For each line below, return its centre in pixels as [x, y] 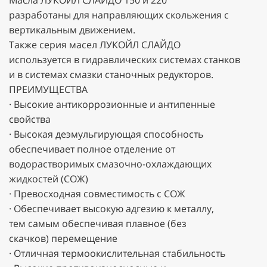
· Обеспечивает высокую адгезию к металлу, [111, 208]
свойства [30, 119]
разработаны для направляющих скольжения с [119, 15]
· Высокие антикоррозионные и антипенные [112, 104]
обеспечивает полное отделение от [92, 149]
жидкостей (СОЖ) [49, 178]
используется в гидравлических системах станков [125, 59]
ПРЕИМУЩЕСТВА [48, 89]
